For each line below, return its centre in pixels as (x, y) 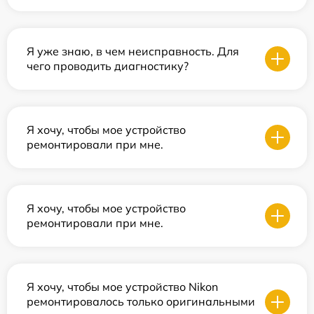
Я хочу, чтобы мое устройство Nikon (122, 287)
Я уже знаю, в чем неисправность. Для (133, 51)
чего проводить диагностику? (108, 66)
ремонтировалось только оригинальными (141, 301)
